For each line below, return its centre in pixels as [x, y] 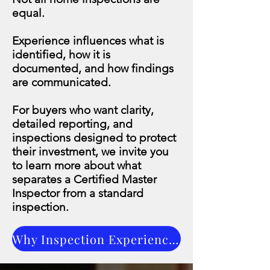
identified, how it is [61, 55]
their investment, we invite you [90, 152]
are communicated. [61, 82]
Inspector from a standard [78, 193]
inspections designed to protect [94, 138]
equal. [28, 13]
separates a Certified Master [84, 179]
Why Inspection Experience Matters [174, 239]
